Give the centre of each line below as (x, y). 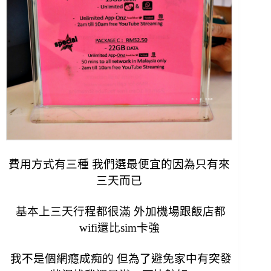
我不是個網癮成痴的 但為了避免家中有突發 (119, 258)
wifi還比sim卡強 (119, 227)
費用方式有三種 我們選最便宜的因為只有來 (119, 164)
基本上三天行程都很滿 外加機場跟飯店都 (119, 211)
